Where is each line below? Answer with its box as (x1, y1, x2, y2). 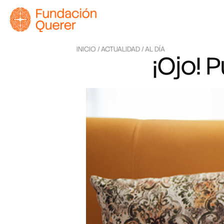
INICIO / (76, 44, 100, 53)
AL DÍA (144, 44, 165, 53)
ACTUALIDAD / (100, 44, 144, 53)
